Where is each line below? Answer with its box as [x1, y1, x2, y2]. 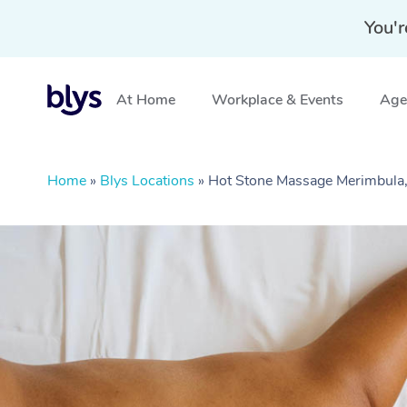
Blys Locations [100, 171, 194, 191]
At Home [116, 90, 175, 110]
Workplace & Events [212, 90, 343, 110]
